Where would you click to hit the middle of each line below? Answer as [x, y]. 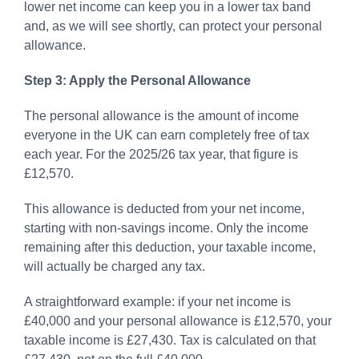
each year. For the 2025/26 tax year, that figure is [161, 154]
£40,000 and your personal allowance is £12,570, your [178, 321]
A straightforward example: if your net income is [157, 301]
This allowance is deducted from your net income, [164, 208]
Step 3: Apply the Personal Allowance [137, 80]
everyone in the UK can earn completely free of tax [167, 135]
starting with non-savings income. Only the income [166, 228]
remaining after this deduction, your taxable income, [170, 247]
